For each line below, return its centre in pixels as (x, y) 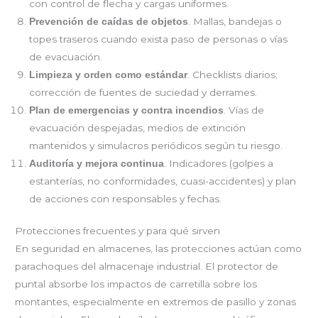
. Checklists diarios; (233, 74)
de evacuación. (66, 56)
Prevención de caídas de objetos (109, 21)
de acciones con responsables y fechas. (126, 198)
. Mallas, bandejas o (235, 21)
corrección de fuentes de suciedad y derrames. (143, 92)
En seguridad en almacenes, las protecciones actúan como (159, 249)
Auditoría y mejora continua (97, 163)
